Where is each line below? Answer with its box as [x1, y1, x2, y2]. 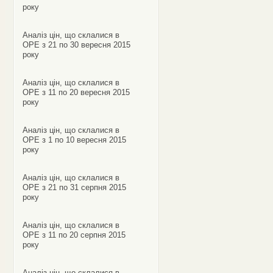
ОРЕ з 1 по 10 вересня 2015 [22, 135, 126, 144]
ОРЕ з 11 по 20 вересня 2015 [22, 88, 130, 97]
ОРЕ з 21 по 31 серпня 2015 [22, 183, 126, 192]
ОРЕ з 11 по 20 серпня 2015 [22, 230, 126, 239]
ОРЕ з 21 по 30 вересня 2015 [22, 40, 130, 49]
